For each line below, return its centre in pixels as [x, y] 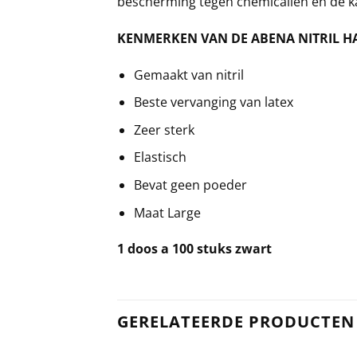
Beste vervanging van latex [213, 102]
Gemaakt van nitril [188, 75]
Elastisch [160, 157]
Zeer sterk [164, 129]
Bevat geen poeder [190, 184]
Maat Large [167, 212]
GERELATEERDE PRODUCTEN [236, 322]
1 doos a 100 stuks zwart [194, 249]
